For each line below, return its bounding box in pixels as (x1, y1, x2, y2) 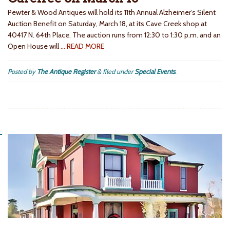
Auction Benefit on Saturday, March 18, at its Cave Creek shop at (8, 19, 207, 29)
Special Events (135, 67, 175, 76)
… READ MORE (61, 42, 104, 51)
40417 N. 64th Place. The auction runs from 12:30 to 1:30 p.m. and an (8, 30, 221, 40)
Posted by (8, 67, 37, 76)
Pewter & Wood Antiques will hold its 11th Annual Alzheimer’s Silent (8, 8, 216, 17)
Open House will (8, 42, 61, 51)
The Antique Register (37, 67, 95, 76)
